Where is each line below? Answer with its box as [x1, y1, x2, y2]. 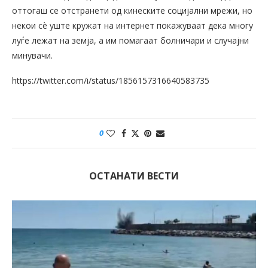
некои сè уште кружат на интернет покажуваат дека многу [12, 20, 253, 32]
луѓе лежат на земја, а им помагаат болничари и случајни [12, 35, 249, 47]
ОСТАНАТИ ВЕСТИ [89, 169, 179, 183]
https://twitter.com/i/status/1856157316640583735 [12, 75, 209, 87]
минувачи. [12, 50, 53, 62]
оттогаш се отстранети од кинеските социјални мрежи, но [12, 5, 252, 17]
